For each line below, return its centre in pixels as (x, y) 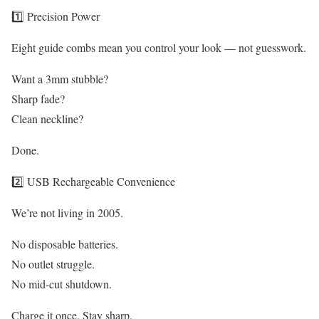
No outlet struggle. (53, 264)
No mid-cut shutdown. (62, 284)
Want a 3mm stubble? (60, 79)
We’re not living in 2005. (67, 213)
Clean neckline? (47, 119)
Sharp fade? (38, 99)
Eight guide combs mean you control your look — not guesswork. (159, 48)
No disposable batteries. (65, 244)
